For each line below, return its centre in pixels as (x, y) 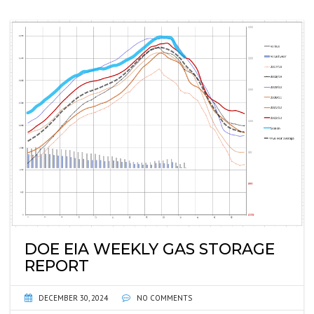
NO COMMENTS (163, 298)
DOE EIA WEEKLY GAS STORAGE (150, 249)
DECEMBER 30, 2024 (73, 298)
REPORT (57, 266)
